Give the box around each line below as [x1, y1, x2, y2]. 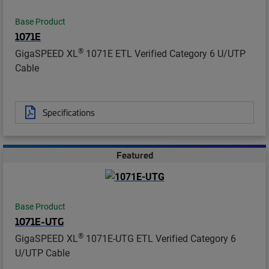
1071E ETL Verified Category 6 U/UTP [83, 46, 246, 59]
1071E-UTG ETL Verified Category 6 [83, 232, 236, 245]
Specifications [43, 106, 95, 118]
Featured [116, 148, 153, 161]
